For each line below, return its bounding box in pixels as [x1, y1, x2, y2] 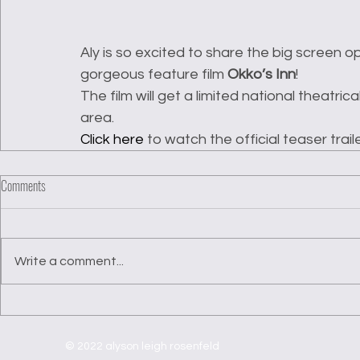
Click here [80, 132, 144, 148]
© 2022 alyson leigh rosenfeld [65, 341, 219, 353]
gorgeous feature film [80, 67, 227, 83]
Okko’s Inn [227, 67, 296, 83]
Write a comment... [14, 255, 124, 268]
